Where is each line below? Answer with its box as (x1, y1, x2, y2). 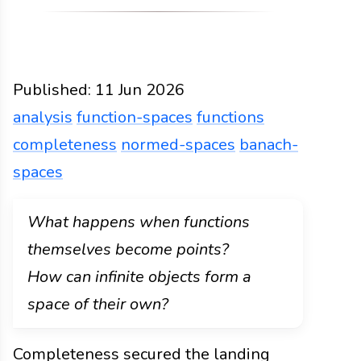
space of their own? (27, 293, 168, 316)
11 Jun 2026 (95, 79, 185, 102)
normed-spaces (121, 134, 235, 156)
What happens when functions (27, 211, 250, 234)
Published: (13, 79, 91, 102)
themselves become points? (27, 239, 229, 261)
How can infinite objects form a (27, 266, 251, 288)
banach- (239, 134, 298, 156)
